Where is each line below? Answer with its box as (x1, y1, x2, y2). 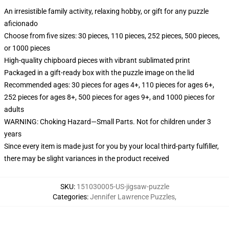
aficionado (4, 19, 38, 28)
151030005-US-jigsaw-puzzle (76, 182, 169, 191)
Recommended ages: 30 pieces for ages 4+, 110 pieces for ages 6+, (4, 81, 214, 89)
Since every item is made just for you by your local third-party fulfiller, (4, 142, 219, 150)
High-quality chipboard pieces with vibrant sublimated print (4, 56, 190, 64)
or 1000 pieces (4, 44, 50, 52)
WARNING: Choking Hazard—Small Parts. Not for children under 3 (4, 118, 211, 126)
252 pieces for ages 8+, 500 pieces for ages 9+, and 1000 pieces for (4, 93, 215, 101)
